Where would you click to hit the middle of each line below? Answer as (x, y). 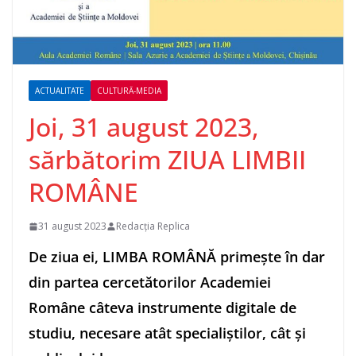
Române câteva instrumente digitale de (163, 308)
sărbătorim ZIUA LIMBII (167, 160)
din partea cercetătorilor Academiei (150, 282)
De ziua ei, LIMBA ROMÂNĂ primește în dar (177, 257)
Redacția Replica (153, 226)
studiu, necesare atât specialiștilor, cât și (167, 333)
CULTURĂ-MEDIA (129, 91)
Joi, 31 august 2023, (144, 127)
